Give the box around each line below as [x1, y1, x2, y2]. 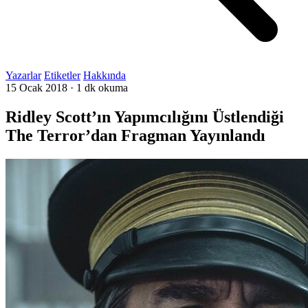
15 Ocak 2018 [5, 82, 67, 93]
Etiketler [44, 69, 80, 81]
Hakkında [83, 69, 126, 81]
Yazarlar [5, 69, 41, 81]
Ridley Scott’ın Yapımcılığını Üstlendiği [5, 107, 284, 126]
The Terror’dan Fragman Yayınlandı [5, 126, 265, 144]
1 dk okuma [76, 82, 128, 93]
